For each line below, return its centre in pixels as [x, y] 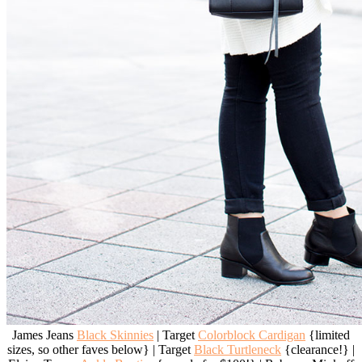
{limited [328, 335]
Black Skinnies [115, 335]
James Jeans [44, 335]
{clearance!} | [318, 350]
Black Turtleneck [238, 350]
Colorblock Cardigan [252, 335]
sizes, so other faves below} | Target [101, 350]
